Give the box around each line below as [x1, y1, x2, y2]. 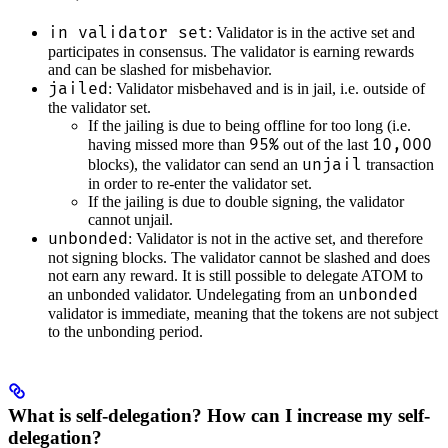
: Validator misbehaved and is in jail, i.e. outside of [108, 79, 425, 97]
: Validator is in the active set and [208, 23, 415, 41]
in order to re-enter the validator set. [88, 174, 312, 192]
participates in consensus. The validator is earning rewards [48, 42, 414, 60]
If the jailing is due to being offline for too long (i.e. [88, 116, 411, 134]
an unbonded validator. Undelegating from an [48, 285, 338, 303]
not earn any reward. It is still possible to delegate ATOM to [48, 266, 423, 284]
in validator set [48, 22, 208, 43]
